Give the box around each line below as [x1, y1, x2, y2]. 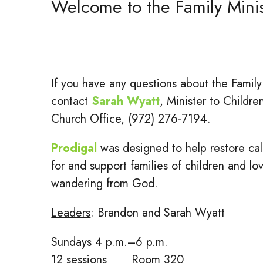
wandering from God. [51, 175, 159, 192]
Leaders [51, 204, 91, 221]
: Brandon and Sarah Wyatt [90, 204, 225, 221]
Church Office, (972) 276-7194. [51, 110, 211, 127]
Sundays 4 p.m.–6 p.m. [51, 234, 168, 251]
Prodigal [51, 140, 97, 157]
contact [51, 93, 92, 110]
